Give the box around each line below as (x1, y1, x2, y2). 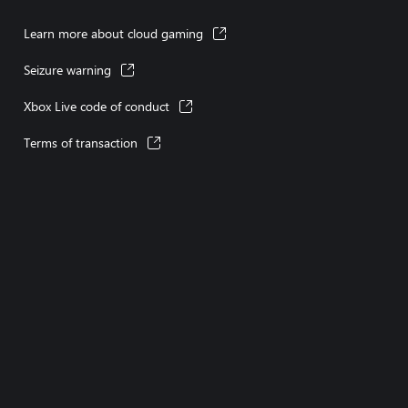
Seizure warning (24, 61, 111, 78)
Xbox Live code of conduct (24, 97, 169, 115)
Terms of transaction (24, 134, 138, 151)
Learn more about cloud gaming (24, 25, 203, 42)
